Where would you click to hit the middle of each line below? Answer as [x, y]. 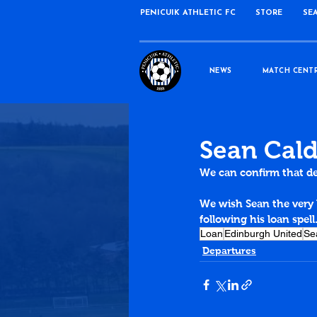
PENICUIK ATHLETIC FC [188, 13]
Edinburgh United [263, 233]
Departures [229, 250]
